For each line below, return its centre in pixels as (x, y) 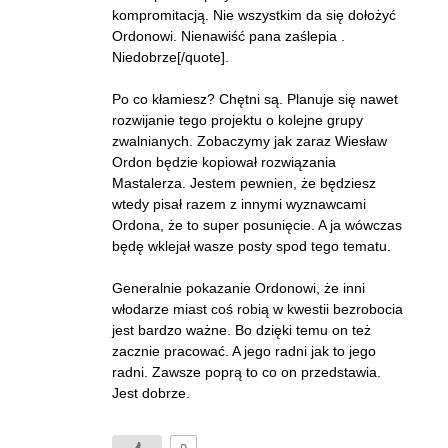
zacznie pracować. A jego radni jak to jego (244, 351)
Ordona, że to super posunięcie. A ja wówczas (257, 225)
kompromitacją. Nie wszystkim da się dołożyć (254, 15)
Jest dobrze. (151, 393)
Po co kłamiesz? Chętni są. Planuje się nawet (255, 99)
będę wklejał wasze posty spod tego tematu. (251, 246)
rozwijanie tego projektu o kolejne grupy (237, 120)
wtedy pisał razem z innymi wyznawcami (239, 204)
